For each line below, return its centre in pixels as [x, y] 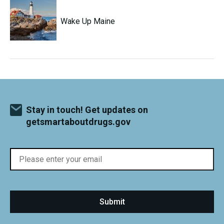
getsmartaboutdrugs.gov [78, 122]
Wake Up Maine [88, 21]
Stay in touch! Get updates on [87, 110]
